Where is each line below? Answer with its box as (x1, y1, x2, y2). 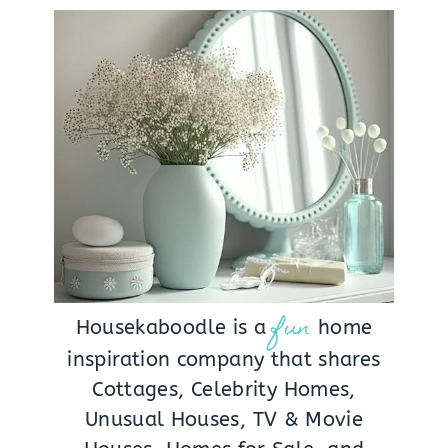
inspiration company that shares (67, 347, 381, 371)
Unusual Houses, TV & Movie (84, 407, 364, 431)
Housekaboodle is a (75, 315, 267, 339)
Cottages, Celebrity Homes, (92, 377, 356, 401)
